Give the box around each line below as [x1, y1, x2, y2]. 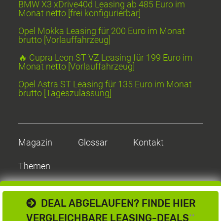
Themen [18, 161, 51, 172]
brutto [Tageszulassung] [18, 88, 112, 99]
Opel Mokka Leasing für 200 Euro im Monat [18, 26, 185, 37]
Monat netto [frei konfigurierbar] [18, 8, 141, 19]
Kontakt [133, 137, 164, 148]
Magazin [18, 137, 53, 148]
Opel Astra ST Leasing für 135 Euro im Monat [18, 79, 192, 90]
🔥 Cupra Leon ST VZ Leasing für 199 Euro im [18, 52, 193, 63]
